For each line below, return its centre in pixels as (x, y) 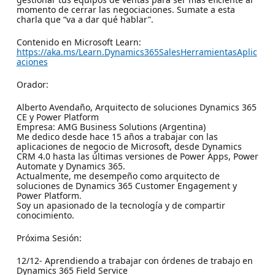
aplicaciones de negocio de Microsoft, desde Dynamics (129, 146)
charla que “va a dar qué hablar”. (85, 19)
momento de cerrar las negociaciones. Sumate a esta (126, 9)
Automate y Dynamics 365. (71, 166)
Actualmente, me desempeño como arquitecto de (118, 176)
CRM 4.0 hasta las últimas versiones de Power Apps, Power (137, 156)
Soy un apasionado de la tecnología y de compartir (121, 205)
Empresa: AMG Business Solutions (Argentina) (111, 126)
